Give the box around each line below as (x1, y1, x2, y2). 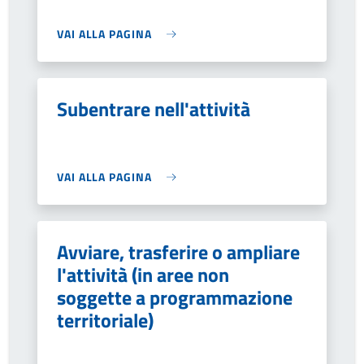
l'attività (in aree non (57, 260, 229, 289)
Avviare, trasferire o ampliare (57, 237, 300, 266)
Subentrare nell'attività (57, 94, 250, 123)
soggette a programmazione (57, 283, 292, 312)
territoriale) (57, 305, 154, 335)
